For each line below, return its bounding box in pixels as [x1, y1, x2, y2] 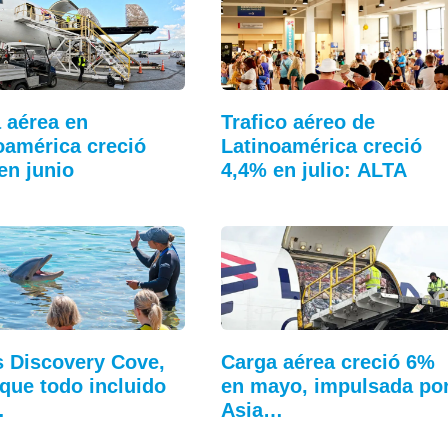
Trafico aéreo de [220, 110, 375, 133]
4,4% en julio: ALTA [220, 158, 407, 181]
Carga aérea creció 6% [220, 351, 435, 374]
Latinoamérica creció [220, 134, 422, 157]
